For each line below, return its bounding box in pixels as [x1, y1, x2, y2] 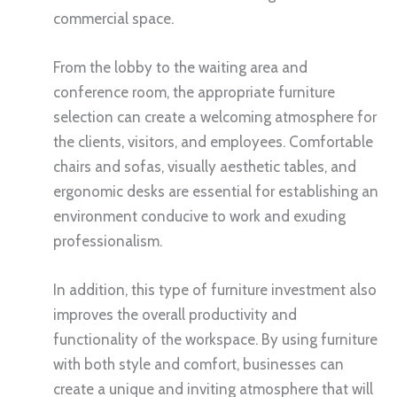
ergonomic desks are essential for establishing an [53, 183, 378, 201]
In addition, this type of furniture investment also [53, 281, 377, 300]
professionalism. [53, 232, 162, 251]
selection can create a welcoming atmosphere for [53, 108, 377, 127]
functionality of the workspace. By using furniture [53, 331, 378, 349]
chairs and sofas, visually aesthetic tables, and [53, 158, 356, 176]
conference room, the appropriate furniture [53, 83, 335, 102]
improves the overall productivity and [53, 306, 297, 324]
